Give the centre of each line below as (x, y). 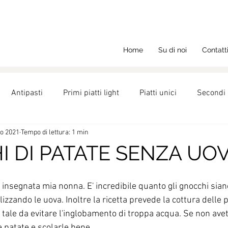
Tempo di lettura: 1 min (55, 132)
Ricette (42, 134)
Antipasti (27, 93)
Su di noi (173, 50)
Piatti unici (158, 93)
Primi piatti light (91, 93)
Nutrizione (92, 134)
